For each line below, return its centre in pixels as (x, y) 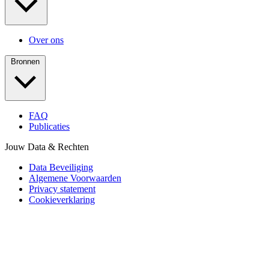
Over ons (46, 40)
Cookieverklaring (62, 199)
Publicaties (49, 126)
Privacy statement (62, 189)
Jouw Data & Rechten (47, 147)
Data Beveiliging (61, 167)
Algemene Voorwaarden (75, 178)
